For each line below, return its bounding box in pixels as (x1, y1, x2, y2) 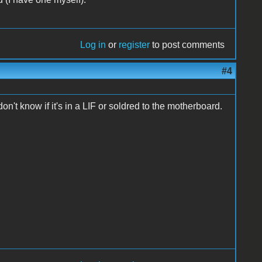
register (119, 39, 150, 50)
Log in (80, 39, 106, 50)
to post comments (150, 39, 225, 50)
